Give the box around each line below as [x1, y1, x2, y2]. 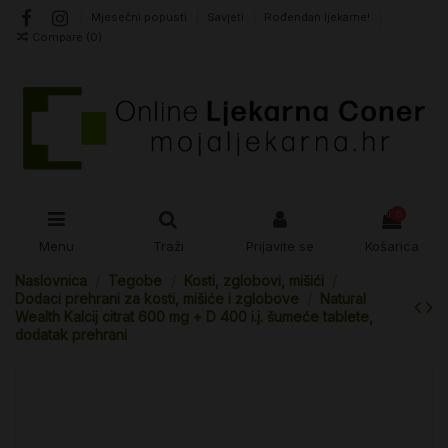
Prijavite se [246, 237, 314, 254]
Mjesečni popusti [91, 10, 191, 25]
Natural [320, 290, 367, 307]
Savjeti [207, 10, 248, 25]
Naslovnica [15, 272, 87, 289]
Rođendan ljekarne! [264, 10, 371, 25]
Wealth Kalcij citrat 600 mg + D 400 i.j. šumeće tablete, [15, 308, 373, 325]
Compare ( [32, 29, 91, 44]
